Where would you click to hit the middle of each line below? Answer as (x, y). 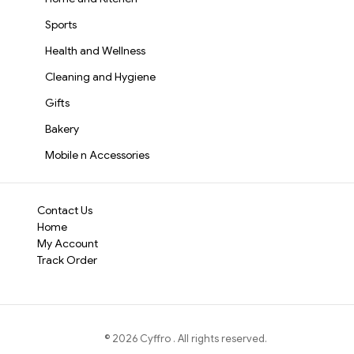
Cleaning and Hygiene (101, 77)
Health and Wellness (96, 51)
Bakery (62, 129)
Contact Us (65, 210)
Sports (61, 24)
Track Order (68, 260)
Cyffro (156, 338)
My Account (68, 243)
